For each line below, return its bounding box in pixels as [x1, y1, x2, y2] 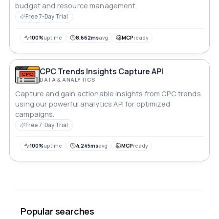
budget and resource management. [15, 1, 137, 11]
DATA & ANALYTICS [40, 76, 96, 84]
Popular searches [21, 205, 95, 218]
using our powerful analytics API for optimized [15, 99, 170, 109]
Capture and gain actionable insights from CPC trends [15, 88, 201, 98]
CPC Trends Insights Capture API [40, 66, 164, 77]
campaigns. [15, 109, 55, 119]
